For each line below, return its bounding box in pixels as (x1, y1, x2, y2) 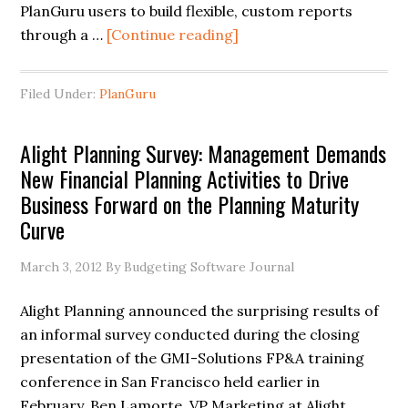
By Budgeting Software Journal (102, 259, 295, 275)
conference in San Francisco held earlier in (20, 372, 321, 391)
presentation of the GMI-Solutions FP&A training (20, 349, 365, 367)
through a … (20, 25, 107, 44)
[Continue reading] (107, 25, 240, 44)
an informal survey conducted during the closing (20, 325, 361, 343)
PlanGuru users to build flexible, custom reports (20, 2, 353, 20)
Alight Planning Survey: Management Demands (20, 137, 387, 169)
